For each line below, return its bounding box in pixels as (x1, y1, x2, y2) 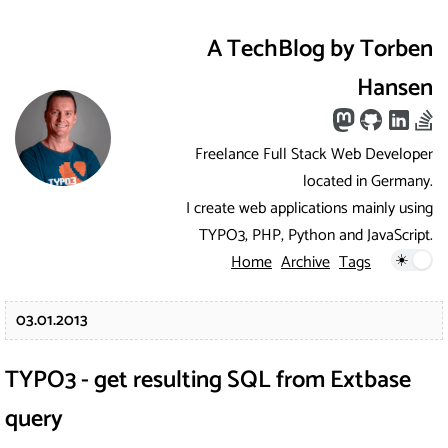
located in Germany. (303, 167, 433, 195)
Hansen (357, 68, 433, 108)
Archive (281, 248, 330, 276)
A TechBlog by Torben (207, 29, 433, 69)
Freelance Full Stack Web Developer (195, 140, 433, 168)
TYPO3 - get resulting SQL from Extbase (5, 360, 411, 400)
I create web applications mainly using (186, 194, 433, 222)
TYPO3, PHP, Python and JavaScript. (199, 221, 433, 249)
